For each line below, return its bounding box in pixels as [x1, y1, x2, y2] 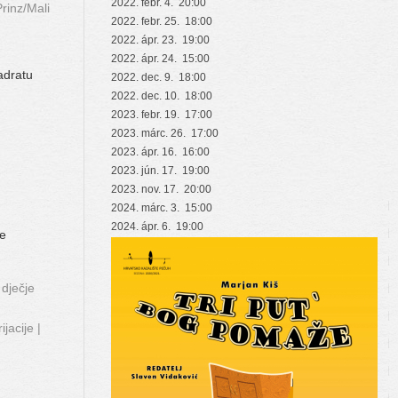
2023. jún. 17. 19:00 [111, 163, 210, 177]
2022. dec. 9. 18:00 [111, 70, 206, 84]
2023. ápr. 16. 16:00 [111, 145, 210, 158]
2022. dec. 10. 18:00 [111, 89, 212, 102]
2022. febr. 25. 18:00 [111, 14, 212, 28]
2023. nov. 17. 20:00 [111, 182, 211, 195]
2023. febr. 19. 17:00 [111, 107, 212, 121]
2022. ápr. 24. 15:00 [111, 52, 210, 65]
